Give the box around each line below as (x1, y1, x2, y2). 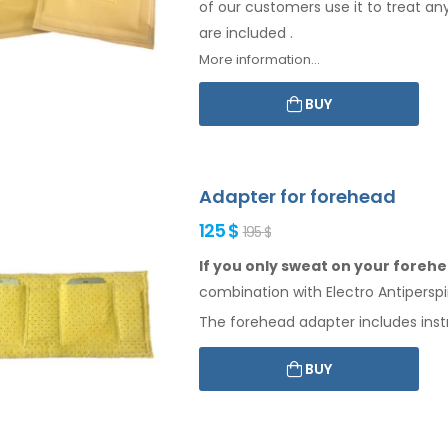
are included (199, 22, 290, 43)
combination (199, 281, 289, 302)
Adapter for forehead (199, 183, 396, 209)
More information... (199, 49, 320, 69)
